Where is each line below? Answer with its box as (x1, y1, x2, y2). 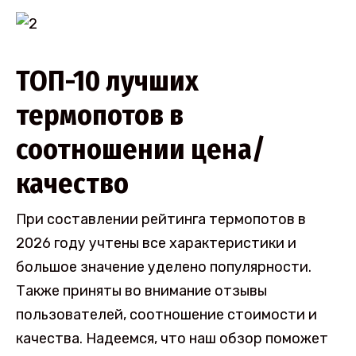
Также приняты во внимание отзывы (16, 281, 267, 300)
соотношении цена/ (16, 131, 265, 167)
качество (16, 165, 129, 201)
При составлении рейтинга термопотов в (16, 210, 306, 228)
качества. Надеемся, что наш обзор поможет (16, 329, 328, 347)
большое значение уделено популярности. (16, 257, 311, 276)
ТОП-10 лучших (16, 63, 199, 99)
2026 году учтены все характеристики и (16, 234, 296, 252)
